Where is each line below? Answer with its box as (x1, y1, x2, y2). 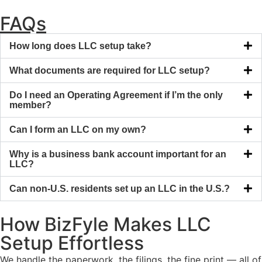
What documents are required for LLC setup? (9, 65, 210, 75)
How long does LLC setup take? (9, 40, 151, 51)
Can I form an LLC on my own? (9, 124, 146, 135)
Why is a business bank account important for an (9, 149, 226, 159)
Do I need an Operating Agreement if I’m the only (9, 89, 223, 100)
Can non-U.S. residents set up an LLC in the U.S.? (9, 183, 230, 194)
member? (9, 99, 51, 110)
